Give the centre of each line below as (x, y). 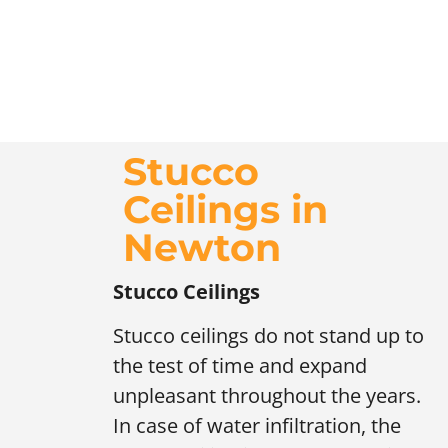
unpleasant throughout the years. (267, 396)
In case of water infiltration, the (257, 426)
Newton (202, 247)
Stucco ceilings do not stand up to (268, 336)
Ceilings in (225, 209)
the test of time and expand (240, 366)
